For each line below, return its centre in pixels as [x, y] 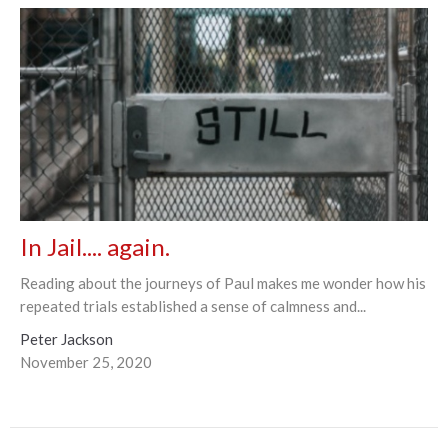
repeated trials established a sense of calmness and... [193, 305]
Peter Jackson [66, 338]
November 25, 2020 [86, 361]
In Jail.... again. [95, 246]
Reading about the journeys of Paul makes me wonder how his [223, 282]
